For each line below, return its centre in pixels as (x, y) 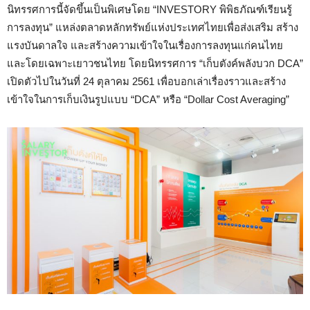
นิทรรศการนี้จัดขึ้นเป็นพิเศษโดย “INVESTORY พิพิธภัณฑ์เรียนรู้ (149, 9)
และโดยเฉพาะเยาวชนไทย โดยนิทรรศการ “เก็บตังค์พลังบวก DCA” (155, 63)
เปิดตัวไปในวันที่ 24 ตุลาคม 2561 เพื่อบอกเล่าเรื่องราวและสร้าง (146, 81)
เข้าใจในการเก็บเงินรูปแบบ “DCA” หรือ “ (97, 99)
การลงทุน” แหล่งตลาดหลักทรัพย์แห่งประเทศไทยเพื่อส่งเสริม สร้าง (153, 27)
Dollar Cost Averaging (237, 99)
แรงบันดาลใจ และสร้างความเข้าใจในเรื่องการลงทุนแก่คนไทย (145, 45)
